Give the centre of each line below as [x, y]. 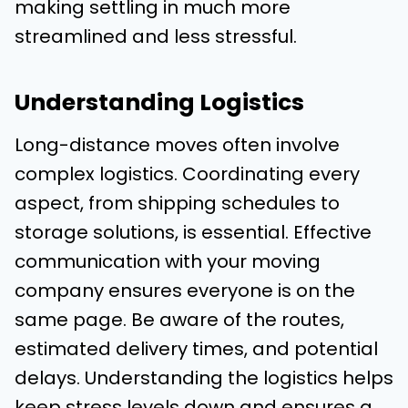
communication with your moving [168, 262]
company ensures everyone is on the [185, 291]
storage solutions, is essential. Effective [193, 233]
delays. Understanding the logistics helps [204, 378]
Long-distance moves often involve [177, 145]
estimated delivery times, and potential [196, 349]
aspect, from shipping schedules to [177, 204]
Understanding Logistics [159, 102]
